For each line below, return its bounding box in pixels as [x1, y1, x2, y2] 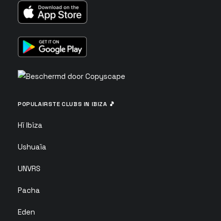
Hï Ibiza [18, 120, 42, 130]
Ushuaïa [18, 142, 46, 151]
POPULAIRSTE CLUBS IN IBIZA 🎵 [18, 100, 115, 108]
